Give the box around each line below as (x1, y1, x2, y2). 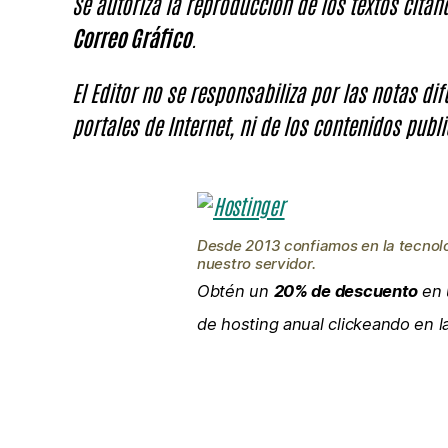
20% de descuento (273, 281, 418, 302)
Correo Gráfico (72, 23, 191, 52)
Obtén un (197, 281, 274, 302)
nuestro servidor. (197, 254, 316, 274)
